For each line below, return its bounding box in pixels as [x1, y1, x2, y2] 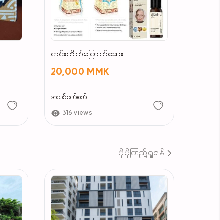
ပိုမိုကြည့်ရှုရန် [118, 148, 165, 158]
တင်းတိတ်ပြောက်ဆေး [50, 49, 124, 59]
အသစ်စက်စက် [50, 93, 87, 102]
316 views [62, 110, 92, 116]
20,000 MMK [50, 67, 110, 77]
